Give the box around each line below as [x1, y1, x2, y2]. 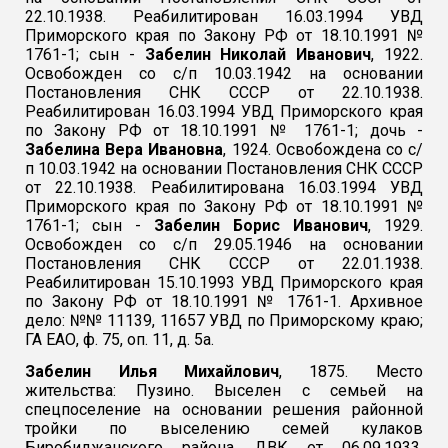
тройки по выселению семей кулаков [25, 419, 423, 439]
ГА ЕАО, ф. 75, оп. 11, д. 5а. [25, 330, 215, 349]
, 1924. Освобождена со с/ [223, 140, 423, 159]
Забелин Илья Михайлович [25, 362, 279, 382]
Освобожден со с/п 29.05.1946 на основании [25, 235, 423, 254]
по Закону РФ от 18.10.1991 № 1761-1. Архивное [25, 292, 423, 311]
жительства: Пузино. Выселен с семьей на [25, 381, 423, 401]
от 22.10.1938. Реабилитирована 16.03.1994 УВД [25, 178, 423, 197]
